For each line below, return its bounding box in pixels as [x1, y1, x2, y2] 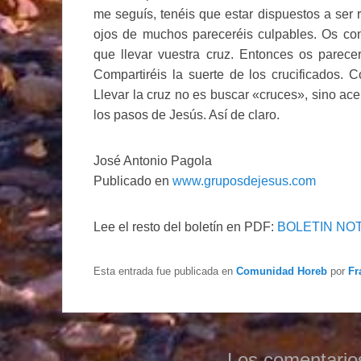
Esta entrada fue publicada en [93, 264, 236, 277]
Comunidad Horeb [236, 264, 327, 277]
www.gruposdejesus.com [172, 173, 316, 188]
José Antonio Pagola [93, 153, 212, 168]
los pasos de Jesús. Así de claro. [93, 107, 280, 122]
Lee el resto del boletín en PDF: [93, 219, 277, 234]
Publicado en [93, 173, 172, 188]
